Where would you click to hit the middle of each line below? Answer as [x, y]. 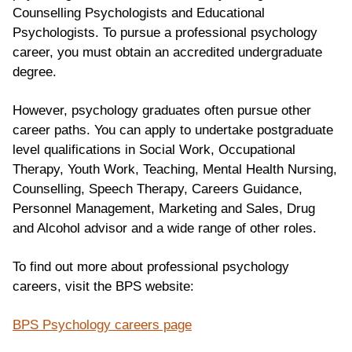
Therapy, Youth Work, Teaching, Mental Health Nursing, [175, 169]
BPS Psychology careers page [102, 324]
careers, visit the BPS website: [103, 286]
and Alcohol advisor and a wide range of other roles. [165, 228]
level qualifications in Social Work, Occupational [154, 149]
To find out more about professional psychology [151, 266]
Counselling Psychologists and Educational [139, 13]
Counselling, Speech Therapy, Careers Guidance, [158, 189]
